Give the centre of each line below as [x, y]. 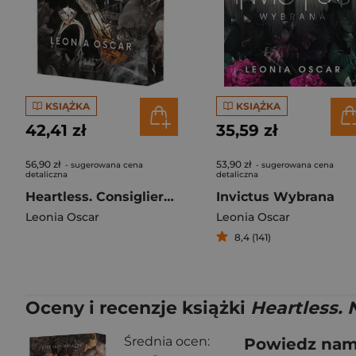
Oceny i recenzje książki [138, 308]
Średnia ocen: [167, 341]
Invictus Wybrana [275, 197]
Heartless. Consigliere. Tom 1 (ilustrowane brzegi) [169, 197]
